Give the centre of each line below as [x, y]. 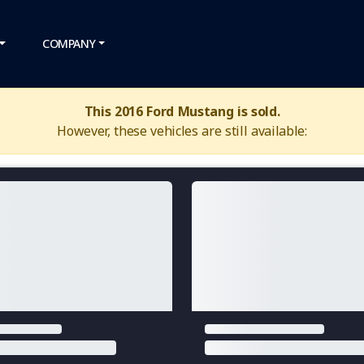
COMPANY [69, 43]
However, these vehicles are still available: [182, 131]
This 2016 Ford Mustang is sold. [182, 111]
